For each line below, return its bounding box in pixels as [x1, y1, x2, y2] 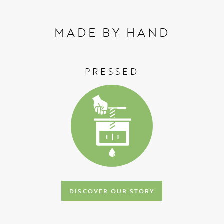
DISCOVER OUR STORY [69, 186, 154, 195]
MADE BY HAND [54, 23, 170, 41]
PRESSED [85, 65, 139, 78]
